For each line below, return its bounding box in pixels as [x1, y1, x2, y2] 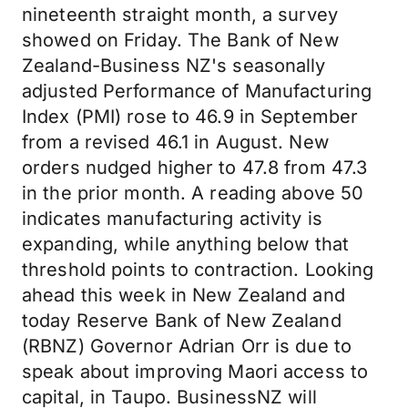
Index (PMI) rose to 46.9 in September [22, 106, 359, 127]
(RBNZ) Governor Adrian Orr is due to [22, 335, 352, 357]
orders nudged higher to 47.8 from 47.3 [22, 157, 368, 178]
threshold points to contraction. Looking [22, 259, 374, 280]
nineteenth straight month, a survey [22, 4, 338, 25]
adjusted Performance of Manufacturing [22, 80, 372, 102]
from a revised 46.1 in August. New [22, 131, 329, 153]
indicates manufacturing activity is [22, 208, 322, 229]
